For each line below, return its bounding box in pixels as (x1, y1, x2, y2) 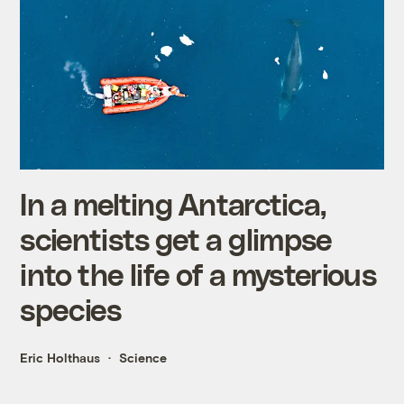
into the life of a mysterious (20, 255, 376, 291)
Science (119, 349, 168, 365)
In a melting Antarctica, (20, 185, 326, 221)
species (20, 290, 122, 326)
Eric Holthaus (20, 349, 101, 365)
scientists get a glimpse (20, 220, 333, 256)
